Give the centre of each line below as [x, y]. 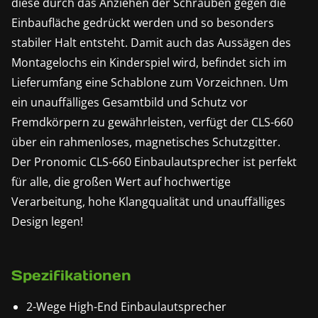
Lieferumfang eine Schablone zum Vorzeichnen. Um [150, 83]
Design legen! [47, 222]
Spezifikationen [71, 276]
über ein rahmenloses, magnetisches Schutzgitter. [146, 142]
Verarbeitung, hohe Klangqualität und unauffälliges [148, 202]
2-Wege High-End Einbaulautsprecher [126, 307]
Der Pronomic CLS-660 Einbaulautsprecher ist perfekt [154, 162]
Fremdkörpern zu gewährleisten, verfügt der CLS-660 [152, 122]
